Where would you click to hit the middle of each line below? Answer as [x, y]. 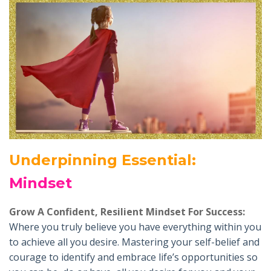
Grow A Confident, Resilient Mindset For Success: [127, 211]
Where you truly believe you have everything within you [135, 227]
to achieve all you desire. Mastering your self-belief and [134, 242]
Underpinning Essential [100, 160]
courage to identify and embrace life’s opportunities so [133, 257]
